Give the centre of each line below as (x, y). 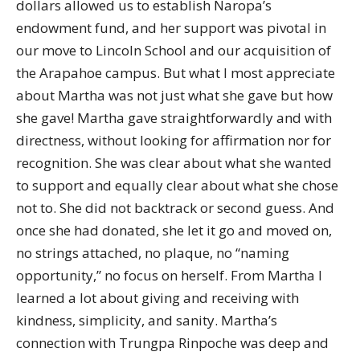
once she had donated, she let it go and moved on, (174, 230)
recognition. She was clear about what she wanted (174, 163)
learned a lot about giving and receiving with (157, 298)
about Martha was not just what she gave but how (174, 95)
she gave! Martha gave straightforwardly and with (174, 118)
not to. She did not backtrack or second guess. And (175, 208)
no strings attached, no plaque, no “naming (153, 253)
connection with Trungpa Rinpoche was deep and (172, 343)
